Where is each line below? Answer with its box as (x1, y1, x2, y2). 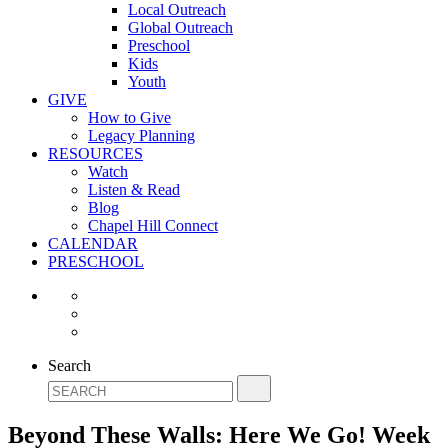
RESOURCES (48, 145, 143, 162)
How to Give (88, 109, 171, 126)
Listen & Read (88, 181, 180, 198)
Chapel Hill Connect (88, 217, 218, 234)
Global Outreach (128, 19, 233, 36)
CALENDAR (48, 235, 138, 252)
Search (48, 357, 91, 374)
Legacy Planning (88, 127, 195, 144)
